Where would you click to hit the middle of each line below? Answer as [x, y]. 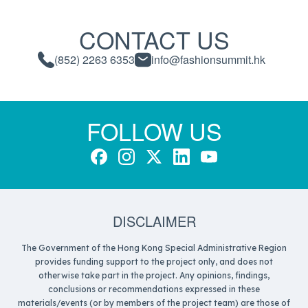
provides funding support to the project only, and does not [154, 262]
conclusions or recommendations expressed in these [154, 289]
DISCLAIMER [154, 221]
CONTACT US [154, 40]
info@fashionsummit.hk [208, 60]
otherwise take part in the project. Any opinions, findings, [154, 276]
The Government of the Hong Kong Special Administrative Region [154, 248]
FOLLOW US [154, 131]
